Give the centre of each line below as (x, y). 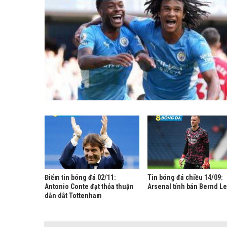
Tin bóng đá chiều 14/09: (185, 178)
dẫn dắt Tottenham (73, 196)
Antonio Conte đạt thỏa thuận (89, 187)
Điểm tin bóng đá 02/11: (81, 178)
